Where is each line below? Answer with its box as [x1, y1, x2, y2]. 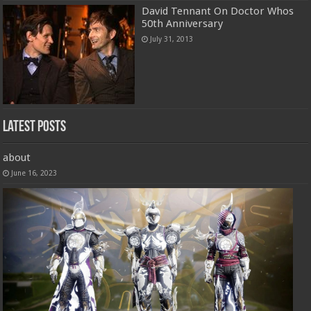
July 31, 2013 [150, 35, 194, 44]
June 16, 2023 [11, 169, 58, 178]
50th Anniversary [142, 17, 224, 31]
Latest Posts [3, 119, 67, 136]
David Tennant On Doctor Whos [142, 5, 294, 18]
